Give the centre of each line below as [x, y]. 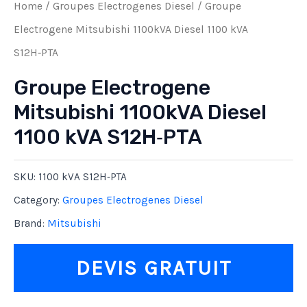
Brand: [30, 224]
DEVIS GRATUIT [153, 268]
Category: [38, 200]
